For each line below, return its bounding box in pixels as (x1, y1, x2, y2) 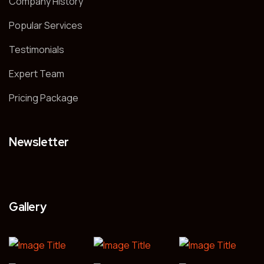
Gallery (9, 199, 47, 214)
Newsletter (9, 134, 69, 150)
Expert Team (9, 67, 64, 80)
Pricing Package (9, 91, 78, 104)
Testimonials (9, 43, 64, 56)
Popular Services (9, 19, 82, 32)
